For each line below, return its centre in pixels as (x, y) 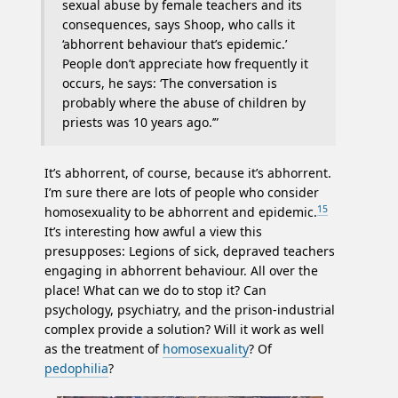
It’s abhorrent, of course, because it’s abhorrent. (188, 173)
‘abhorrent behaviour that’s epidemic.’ (175, 44)
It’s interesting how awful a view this (153, 232)
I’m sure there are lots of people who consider (182, 193)
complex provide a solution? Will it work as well (184, 330)
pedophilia (76, 369)
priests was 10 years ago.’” (140, 123)
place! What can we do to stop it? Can (155, 291)
